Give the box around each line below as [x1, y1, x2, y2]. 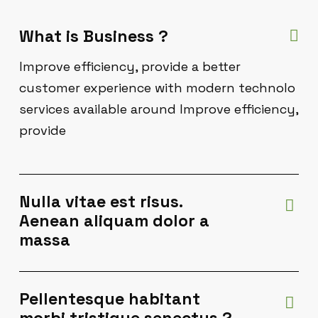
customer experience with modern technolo [19, 79, 295, 96]
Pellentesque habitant [19, 288, 200, 309]
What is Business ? [19, 26, 168, 47]
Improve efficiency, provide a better [19, 58, 241, 75]
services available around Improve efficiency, [19, 101, 298, 117]
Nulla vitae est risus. [19, 191, 183, 212]
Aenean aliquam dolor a [19, 210, 209, 231]
